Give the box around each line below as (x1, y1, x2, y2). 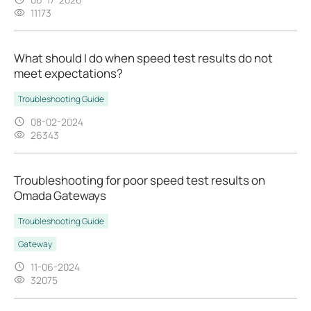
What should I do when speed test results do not (14, 49, 273, 66)
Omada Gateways (14, 187, 106, 203)
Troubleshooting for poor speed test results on (14, 171, 265, 188)
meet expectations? (14, 65, 123, 81)
